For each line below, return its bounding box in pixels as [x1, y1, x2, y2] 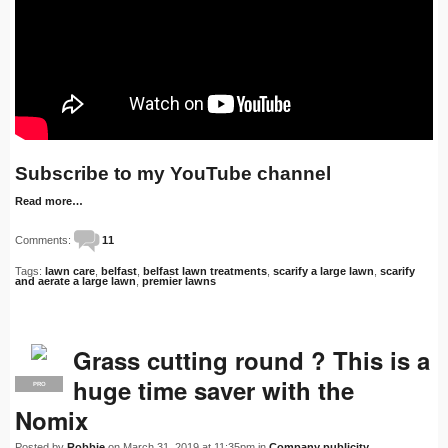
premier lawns [142, 275, 216, 288]
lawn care [45, 265, 95, 278]
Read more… [15, 195, 83, 208]
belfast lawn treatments [143, 265, 267, 278]
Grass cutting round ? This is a [73, 343, 430, 378]
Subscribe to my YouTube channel [15, 163, 331, 185]
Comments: [15, 234, 74, 247]
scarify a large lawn [273, 265, 374, 278]
